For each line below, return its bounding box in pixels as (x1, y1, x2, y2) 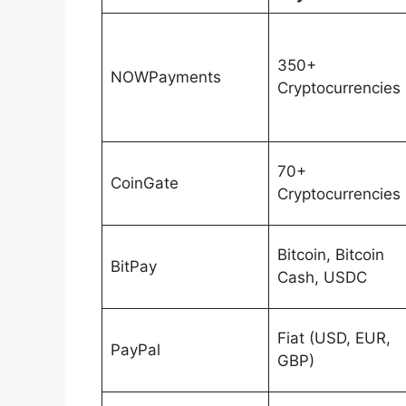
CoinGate (110, 173, 179, 192)
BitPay (110, 256, 157, 275)
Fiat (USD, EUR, (276, 328, 391, 347)
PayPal (110, 340, 160, 359)
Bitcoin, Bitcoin (276, 245, 384, 264)
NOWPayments (110, 67, 221, 86)
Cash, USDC (276, 267, 367, 286)
